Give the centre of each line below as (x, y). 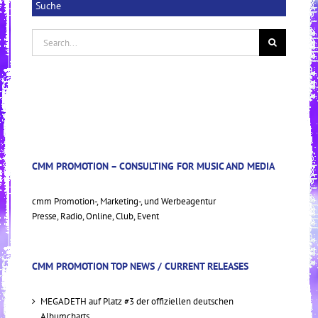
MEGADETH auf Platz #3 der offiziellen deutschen (137, 302)
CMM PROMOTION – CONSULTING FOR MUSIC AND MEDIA (153, 166)
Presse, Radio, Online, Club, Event (95, 216)
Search (44, 36)
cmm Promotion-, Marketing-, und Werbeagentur (124, 202)
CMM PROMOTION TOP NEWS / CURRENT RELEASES (140, 267)
